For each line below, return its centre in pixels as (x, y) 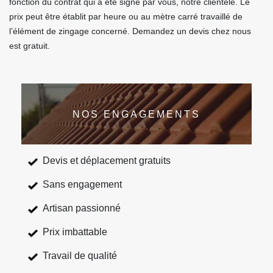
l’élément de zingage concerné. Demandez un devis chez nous (130, 31)
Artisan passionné (82, 208)
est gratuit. (30, 46)
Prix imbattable (75, 232)
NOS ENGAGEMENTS (136, 114)
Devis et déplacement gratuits (107, 161)
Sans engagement (82, 184)
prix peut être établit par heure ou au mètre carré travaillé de (126, 16)
